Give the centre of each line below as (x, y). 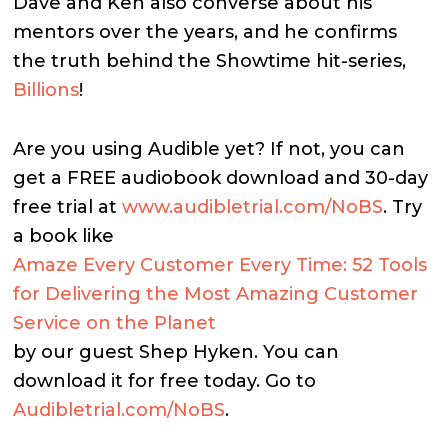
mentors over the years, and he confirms (205, 32)
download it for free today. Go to (165, 381)
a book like (64, 236)
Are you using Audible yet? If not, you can (209, 149)
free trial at (68, 207)
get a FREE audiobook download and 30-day (221, 178)
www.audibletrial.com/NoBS (253, 207)
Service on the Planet (115, 323)
